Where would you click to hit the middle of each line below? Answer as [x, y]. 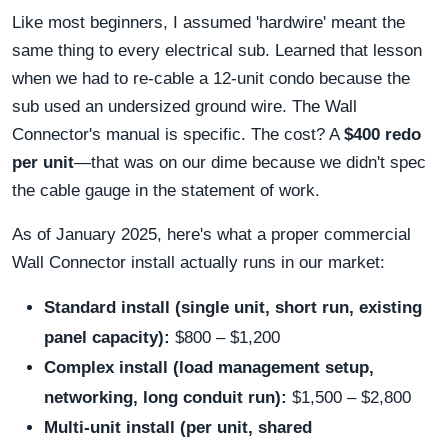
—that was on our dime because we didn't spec [250, 162]
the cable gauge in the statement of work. [166, 190]
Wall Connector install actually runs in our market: [198, 262]
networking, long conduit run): [165, 397]
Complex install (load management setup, [209, 367]
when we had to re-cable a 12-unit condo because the [211, 78]
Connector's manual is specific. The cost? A [178, 134]
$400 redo [382, 134]
